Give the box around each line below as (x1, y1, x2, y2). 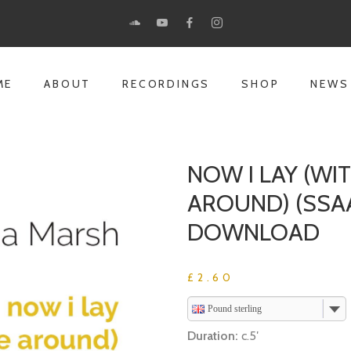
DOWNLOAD (187, 218, 320, 247)
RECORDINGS (122, 77, 211, 91)
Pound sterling (208, 303, 262, 314)
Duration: (187, 328, 241, 343)
